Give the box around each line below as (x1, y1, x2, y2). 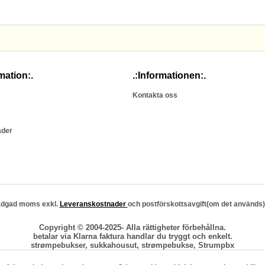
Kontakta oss (132, 91, 177, 99)
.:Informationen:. (132, 70, 206, 80)
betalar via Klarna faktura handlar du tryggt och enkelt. (33, 232, 232, 241)
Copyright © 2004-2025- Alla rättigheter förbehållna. (39, 223, 226, 232)
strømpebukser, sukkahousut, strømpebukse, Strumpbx (31, 241, 234, 250)
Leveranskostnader (59, 200, 128, 209)
